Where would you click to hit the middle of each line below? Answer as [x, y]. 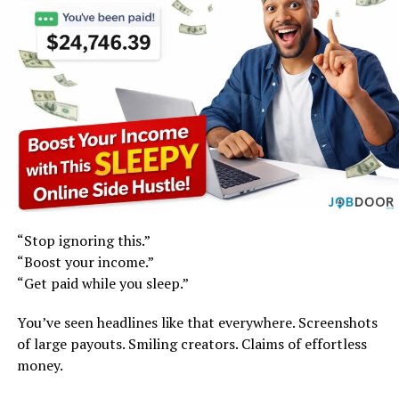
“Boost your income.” [85, 261]
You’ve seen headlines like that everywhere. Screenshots [197, 322]
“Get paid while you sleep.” [102, 283]
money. [40, 365]
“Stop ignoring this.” [83, 240]
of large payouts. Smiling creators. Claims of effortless [191, 343]
